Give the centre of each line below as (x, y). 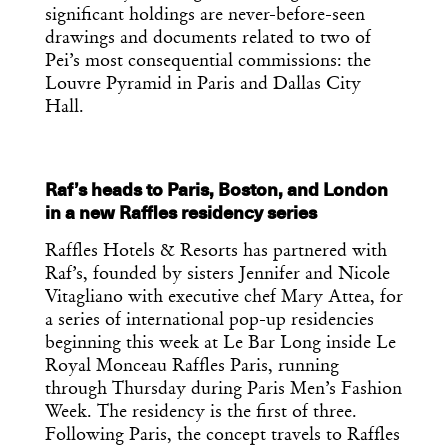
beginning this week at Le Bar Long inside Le (220, 343)
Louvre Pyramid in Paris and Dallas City (203, 84)
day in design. (226, 45)
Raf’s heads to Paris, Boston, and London (216, 190)
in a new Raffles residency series (181, 213)
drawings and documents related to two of (208, 38)
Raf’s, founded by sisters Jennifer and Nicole (217, 274)
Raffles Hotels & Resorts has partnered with (216, 251)
